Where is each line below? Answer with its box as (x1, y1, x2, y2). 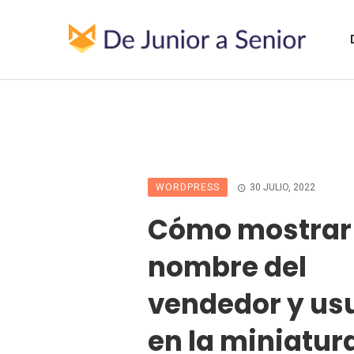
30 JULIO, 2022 (249, 182, 315, 193)
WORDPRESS (156, 182, 220, 193)
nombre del (148, 247, 307, 286)
